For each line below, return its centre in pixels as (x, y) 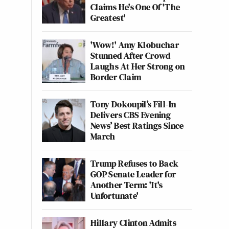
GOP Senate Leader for (133, 174)
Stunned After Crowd (131, 55)
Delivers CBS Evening (131, 115)
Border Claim (116, 77)
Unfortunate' (115, 196)
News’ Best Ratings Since (137, 125)
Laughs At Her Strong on (138, 66)
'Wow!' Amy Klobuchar (135, 45)
